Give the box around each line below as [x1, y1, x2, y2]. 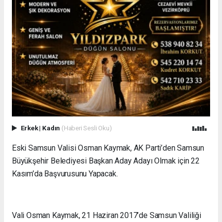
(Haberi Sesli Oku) [61, 123, 112, 132]
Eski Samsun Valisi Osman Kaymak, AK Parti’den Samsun [12, 143, 205, 153]
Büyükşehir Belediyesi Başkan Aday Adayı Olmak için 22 [12, 156, 200, 166]
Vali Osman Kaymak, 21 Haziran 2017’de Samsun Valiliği [12, 210, 201, 220]
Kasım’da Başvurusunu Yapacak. [12, 168, 118, 178]
